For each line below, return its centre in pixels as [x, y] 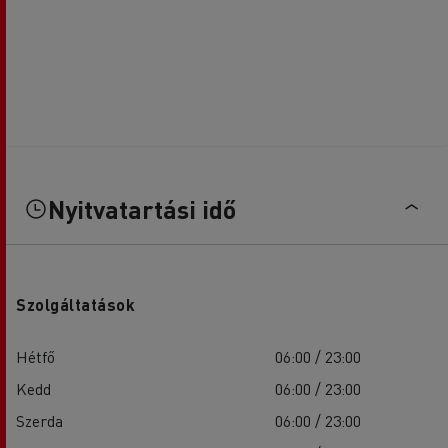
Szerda [39, 421]
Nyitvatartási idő [142, 209]
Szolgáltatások [75, 305]
